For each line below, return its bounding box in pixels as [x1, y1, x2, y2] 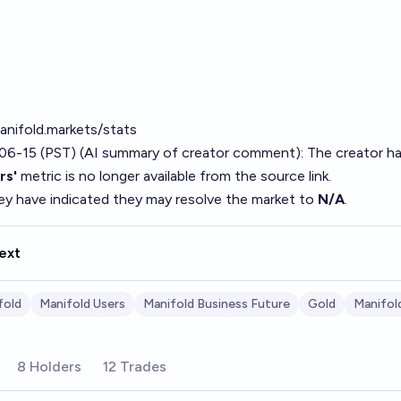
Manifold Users [39, 296, 125, 311]
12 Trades [103, 358, 166, 375]
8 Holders [17, 358, 81, 375]
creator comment [182, 144, 295, 161]
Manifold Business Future [143, 296, 290, 311]
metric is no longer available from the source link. [17, 167, 331, 184]
